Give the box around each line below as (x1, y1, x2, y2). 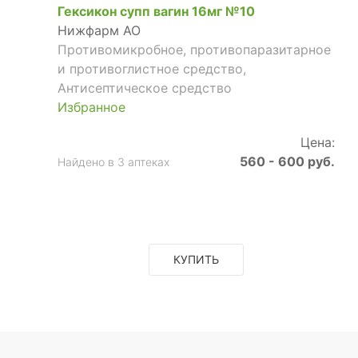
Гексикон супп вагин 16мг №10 (58, 3, 255, 20)
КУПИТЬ (173, 252, 219, 266)
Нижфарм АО (58, 22, 141, 39)
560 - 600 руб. (239, 153, 335, 170)
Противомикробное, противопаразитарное (58, 42, 331, 58)
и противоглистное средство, (58, 61, 246, 78)
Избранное (58, 99, 125, 116)
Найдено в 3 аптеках (58, 155, 169, 169)
